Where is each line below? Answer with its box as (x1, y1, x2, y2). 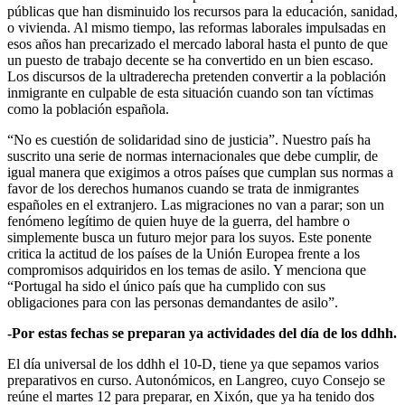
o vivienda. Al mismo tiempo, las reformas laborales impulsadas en (7, 20, 386, 36)
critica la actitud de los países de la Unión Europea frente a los (7, 246, 360, 262)
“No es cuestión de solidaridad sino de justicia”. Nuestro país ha (7, 132, 371, 148)
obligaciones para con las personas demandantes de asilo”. (7, 295, 338, 311)
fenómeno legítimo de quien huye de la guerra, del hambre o (7, 213, 350, 230)
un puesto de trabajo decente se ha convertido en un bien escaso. (7, 52, 373, 69)
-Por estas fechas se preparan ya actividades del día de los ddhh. (7, 325, 397, 342)
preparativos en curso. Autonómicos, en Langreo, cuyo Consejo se (7, 372, 385, 389)
